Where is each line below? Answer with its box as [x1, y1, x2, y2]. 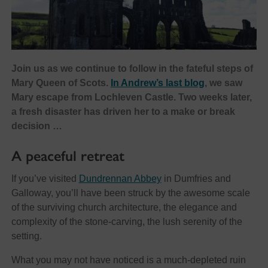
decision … [11, 121, 62, 132]
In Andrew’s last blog [110, 78, 205, 89]
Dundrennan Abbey [78, 173, 162, 184]
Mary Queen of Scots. [11, 78, 108, 89]
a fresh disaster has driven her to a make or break [11, 106, 235, 117]
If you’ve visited [11, 173, 79, 184]
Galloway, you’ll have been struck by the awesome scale [11, 188, 250, 199]
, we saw [204, 78, 242, 89]
